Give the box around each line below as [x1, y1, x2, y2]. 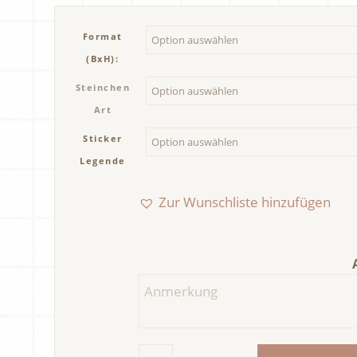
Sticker [83, 131, 123, 144]
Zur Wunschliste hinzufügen [159, 192, 331, 211]
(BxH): [86, 52, 120, 65]
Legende [80, 154, 126, 167]
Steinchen [75, 80, 131, 93]
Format [82, 29, 123, 42]
